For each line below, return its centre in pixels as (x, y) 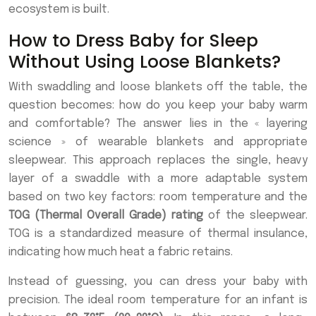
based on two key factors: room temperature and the (158, 197)
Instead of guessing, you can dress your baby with (158, 282)
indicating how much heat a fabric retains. (121, 253)
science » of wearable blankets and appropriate (158, 142)
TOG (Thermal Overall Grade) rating (106, 216)
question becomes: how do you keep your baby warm (158, 106)
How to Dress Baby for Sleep (133, 41)
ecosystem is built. (59, 10)
